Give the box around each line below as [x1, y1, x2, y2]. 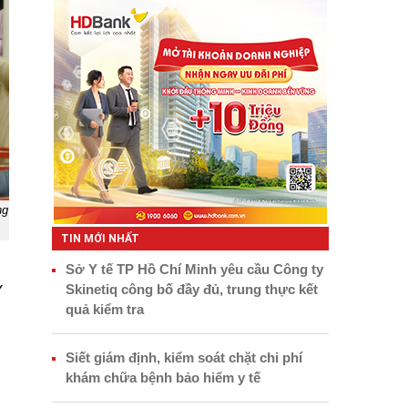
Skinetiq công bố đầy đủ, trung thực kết [65, 280, 318, 297]
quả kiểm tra [65, 301, 144, 317]
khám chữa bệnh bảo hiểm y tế [65, 369, 260, 385]
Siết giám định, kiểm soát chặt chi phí [65, 349, 302, 365]
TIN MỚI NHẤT [60, 231, 139, 245]
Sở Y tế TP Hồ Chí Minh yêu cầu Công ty [65, 260, 323, 277]
